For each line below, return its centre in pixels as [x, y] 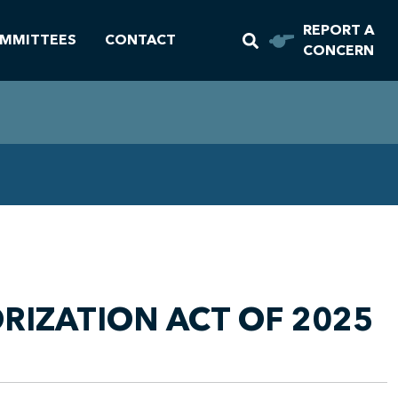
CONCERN [339, 50]
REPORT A [339, 30]
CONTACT [140, 40]
